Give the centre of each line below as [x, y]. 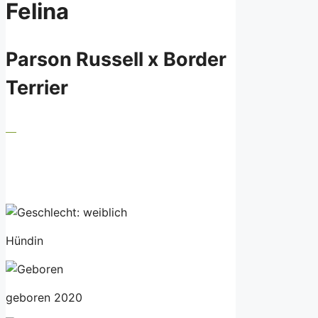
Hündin [24, 240]
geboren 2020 [44, 297]
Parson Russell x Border [116, 60]
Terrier [37, 88]
